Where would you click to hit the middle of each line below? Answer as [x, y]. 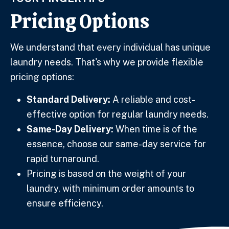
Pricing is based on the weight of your [106, 174]
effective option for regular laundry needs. [118, 114]
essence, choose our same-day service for [116, 144]
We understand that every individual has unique [110, 48]
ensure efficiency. [65, 203]
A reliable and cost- [153, 100]
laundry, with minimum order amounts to [110, 189]
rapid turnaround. [63, 159]
